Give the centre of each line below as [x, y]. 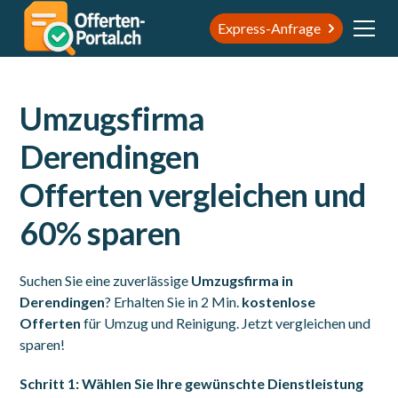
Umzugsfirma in [243, 280]
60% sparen [100, 233]
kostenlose [279, 302]
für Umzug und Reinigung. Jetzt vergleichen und [226, 323]
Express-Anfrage [269, 28]
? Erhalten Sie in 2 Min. [174, 302]
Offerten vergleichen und [193, 195]
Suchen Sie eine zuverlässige [106, 280]
